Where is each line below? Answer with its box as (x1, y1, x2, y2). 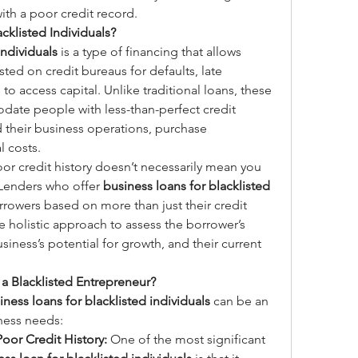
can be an (210, 293, 268, 308)
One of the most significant (107, 332, 265, 347)
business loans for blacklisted (103, 178, 270, 193)
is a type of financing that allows (58, 44, 241, 59)
